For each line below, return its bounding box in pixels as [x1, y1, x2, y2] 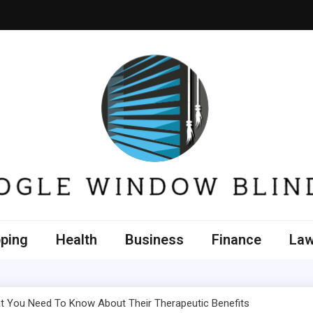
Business [125, 231, 184, 248]
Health [56, 231, 97, 248]
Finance [212, 231, 261, 248]
